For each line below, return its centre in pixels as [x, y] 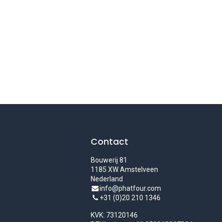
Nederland [107, 179]
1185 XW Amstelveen [125, 169]
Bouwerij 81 [109, 160]
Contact [110, 141]
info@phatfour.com [131, 188]
